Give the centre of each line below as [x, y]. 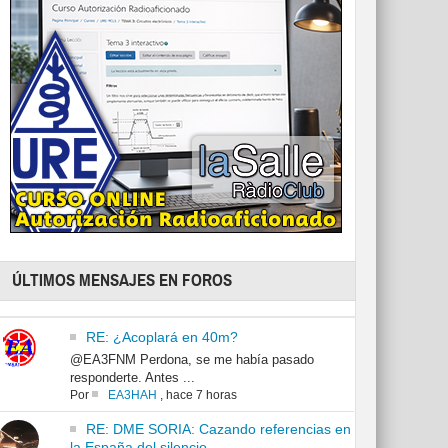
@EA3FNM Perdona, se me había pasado [191, 360]
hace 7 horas [201, 395]
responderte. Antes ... [132, 378]
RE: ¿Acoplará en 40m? [161, 337]
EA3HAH [132, 395]
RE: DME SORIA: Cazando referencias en [218, 429]
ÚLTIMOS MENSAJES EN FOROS [122, 281]
